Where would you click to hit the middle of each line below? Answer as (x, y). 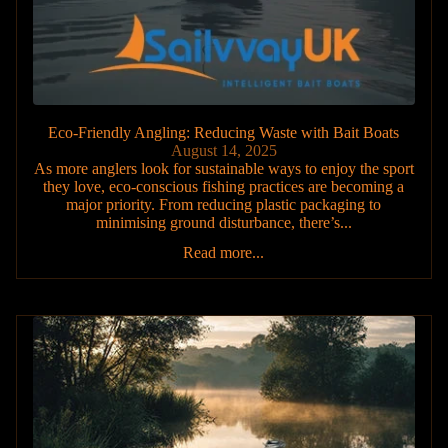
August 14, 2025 (223, 150)
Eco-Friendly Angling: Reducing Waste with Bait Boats (224, 132)
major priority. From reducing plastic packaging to (224, 204)
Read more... (224, 252)
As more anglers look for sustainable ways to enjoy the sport (223, 168)
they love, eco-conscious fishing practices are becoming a (224, 186)
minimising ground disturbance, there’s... (223, 222)
